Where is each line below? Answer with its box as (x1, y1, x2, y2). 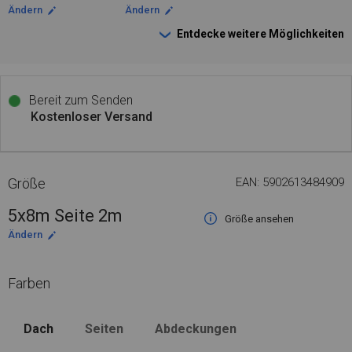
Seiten (85, 321, 123, 336)
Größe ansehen (224, 213, 294, 225)
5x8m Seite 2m (8, 206, 123, 225)
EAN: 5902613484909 (235, 175, 344, 189)
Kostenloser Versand (31, 109, 152, 124)
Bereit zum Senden (26, 93, 133, 108)
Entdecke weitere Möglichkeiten (177, 27, 344, 40)
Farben (8, 275, 50, 291)
